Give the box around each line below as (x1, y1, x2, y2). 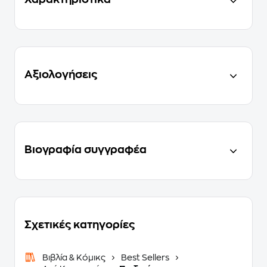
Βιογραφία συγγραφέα (24, 144, 147, 155)
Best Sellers (119, 253, 171, 262)
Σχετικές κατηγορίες (24, 219, 135, 230)
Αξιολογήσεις (24, 69, 97, 80)
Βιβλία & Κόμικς (42, 253, 107, 262)
